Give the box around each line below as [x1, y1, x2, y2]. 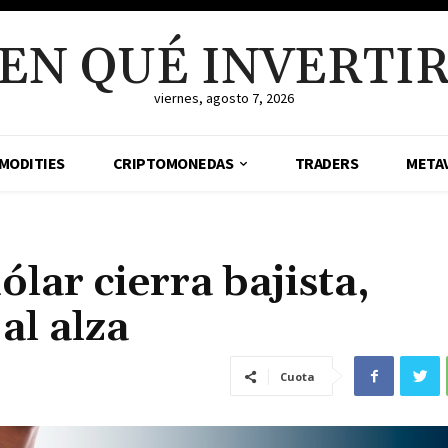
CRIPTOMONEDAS [112, 153, 234, 173]
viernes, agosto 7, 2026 [153, 89, 294, 107]
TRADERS [294, 153, 359, 173]
